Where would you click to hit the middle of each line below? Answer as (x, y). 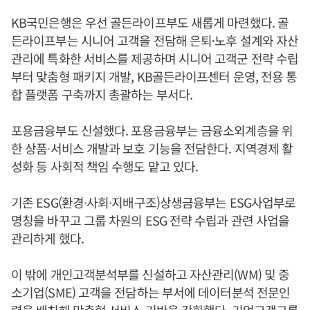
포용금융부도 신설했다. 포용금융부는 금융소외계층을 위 (152, 130)
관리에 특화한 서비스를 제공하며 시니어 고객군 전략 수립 (155, 58)
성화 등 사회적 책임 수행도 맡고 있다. (105, 166)
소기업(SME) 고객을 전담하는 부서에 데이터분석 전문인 (151, 292)
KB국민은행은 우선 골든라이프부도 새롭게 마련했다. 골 (150, 22)
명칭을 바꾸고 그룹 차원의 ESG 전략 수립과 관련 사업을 (151, 220)
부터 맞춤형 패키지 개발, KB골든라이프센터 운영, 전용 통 (154, 76)
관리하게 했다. (47, 238)
